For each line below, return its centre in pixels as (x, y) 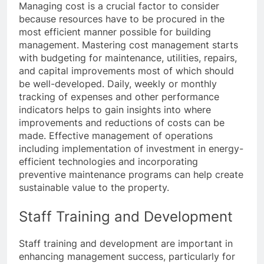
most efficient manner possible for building (115, 32)
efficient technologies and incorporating (108, 162)
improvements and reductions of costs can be (122, 123)
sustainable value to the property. (94, 188)
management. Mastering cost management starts (128, 45)
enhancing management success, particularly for (127, 257)
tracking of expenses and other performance (119, 97)
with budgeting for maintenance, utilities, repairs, (128, 58)
